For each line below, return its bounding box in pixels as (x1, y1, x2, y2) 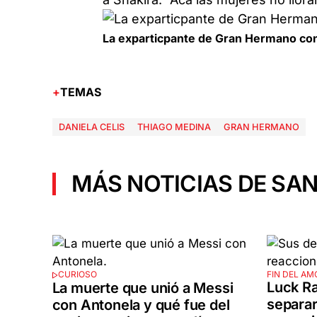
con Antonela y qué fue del (52, 296, 230, 313)
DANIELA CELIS (58, 122, 125, 133)
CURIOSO (58, 269, 97, 280)
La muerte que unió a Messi (52, 279, 234, 296)
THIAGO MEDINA (137, 122, 211, 133)
